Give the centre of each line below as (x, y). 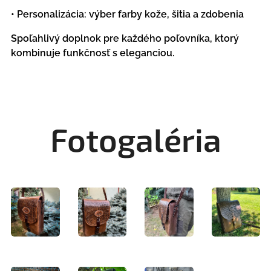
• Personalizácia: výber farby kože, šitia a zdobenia (127, 14)
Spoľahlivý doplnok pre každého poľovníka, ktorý (125, 38)
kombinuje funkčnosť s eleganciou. (93, 53)
